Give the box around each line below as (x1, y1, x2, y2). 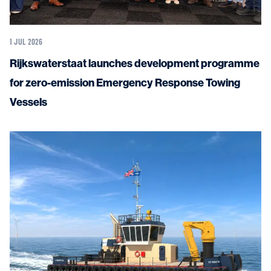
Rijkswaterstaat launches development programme (10, 56, 260, 70)
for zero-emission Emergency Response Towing (10, 76, 240, 90)
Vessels (10, 95, 47, 109)
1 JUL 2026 (10, 36, 42, 47)
